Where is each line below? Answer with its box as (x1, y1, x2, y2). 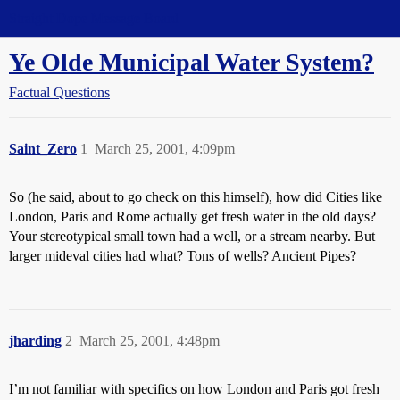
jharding (9, 333, 62, 348)
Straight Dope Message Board (9, 11, 179, 26)
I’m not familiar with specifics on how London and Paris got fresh (9, 381, 379, 396)
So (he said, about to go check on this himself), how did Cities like (9, 189, 382, 204)
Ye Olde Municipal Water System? (9, 48, 374, 76)
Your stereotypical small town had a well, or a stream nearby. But (9, 229, 375, 244)
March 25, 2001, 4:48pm (79, 333, 220, 348)
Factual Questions (9, 85, 110, 100)
